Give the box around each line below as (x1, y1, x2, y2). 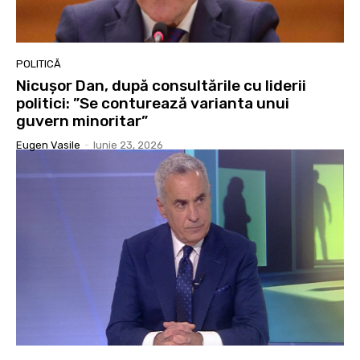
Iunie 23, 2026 (93, 138, 163, 151)
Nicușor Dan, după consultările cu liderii (16, 76, 306, 95)
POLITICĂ (16, 57, 61, 70)
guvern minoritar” (16, 111, 148, 130)
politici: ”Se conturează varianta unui (16, 93, 289, 112)
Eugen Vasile (16, 138, 80, 151)
